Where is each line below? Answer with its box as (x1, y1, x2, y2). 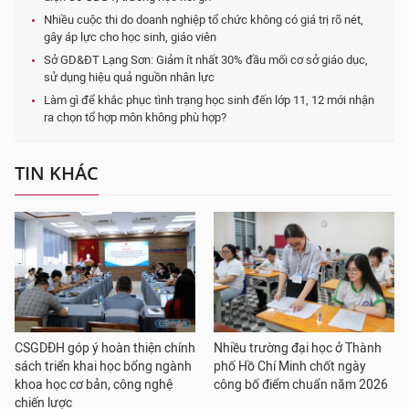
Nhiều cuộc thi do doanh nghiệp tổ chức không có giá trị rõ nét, (44, 13, 363, 26)
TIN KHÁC (15, 161, 99, 185)
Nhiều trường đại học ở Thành (214, 341, 382, 356)
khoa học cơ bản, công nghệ (15, 377, 173, 393)
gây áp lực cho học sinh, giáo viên (44, 30, 216, 44)
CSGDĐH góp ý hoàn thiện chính (15, 341, 195, 356)
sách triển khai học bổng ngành (15, 359, 192, 374)
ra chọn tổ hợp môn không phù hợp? (44, 110, 226, 124)
